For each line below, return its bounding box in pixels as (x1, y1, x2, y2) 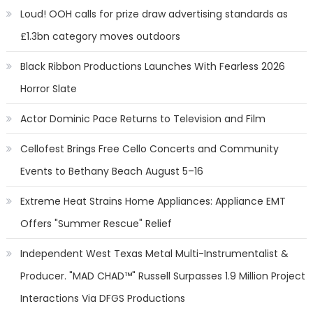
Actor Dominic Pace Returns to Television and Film (20, 112, 265, 126)
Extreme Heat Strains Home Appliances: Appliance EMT (20, 194, 286, 208)
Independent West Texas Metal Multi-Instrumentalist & (20, 247, 289, 261)
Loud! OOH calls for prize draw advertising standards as (20, 7, 288, 21)
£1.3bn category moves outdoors (20, 29, 180, 43)
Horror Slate (20, 82, 77, 96)
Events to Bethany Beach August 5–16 (20, 164, 203, 178)
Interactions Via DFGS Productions (20, 291, 185, 305)
